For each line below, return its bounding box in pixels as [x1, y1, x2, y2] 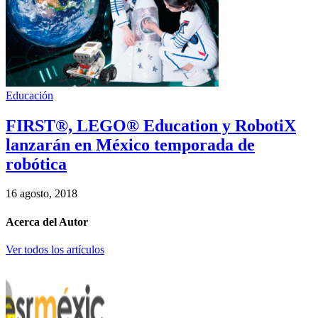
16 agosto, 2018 [6, 187, 77, 200]
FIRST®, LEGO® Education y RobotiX [6, 116, 296, 135]
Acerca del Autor [6, 215, 88, 228]
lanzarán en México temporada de [6, 135, 255, 154]
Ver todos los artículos [6, 243, 104, 256]
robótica [6, 154, 67, 173]
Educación [6, 89, 53, 102]
